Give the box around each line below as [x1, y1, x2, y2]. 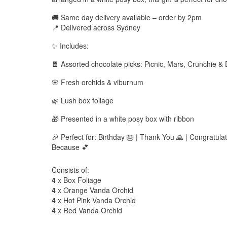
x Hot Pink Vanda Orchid [56, 195, 136, 205]
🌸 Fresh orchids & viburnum [52, 77, 143, 87]
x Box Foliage [56, 175, 101, 185]
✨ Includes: [52, 41, 89, 51]
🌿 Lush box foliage [52, 95, 113, 105]
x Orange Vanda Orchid [56, 185, 133, 195]
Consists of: [52, 165, 89, 175]
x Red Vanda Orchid [56, 205, 122, 215]
